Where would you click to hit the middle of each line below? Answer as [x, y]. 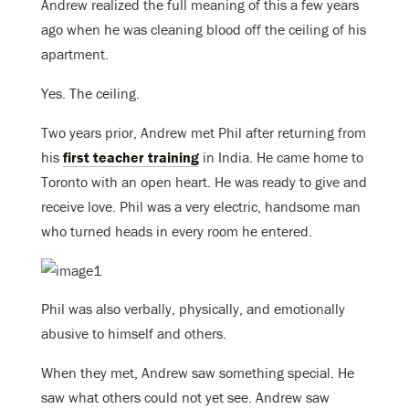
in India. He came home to [281, 157]
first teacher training [131, 157]
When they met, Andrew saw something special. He [198, 373]
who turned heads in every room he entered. [177, 231]
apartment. [75, 54]
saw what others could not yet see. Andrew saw [185, 398]
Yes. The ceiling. [90, 94]
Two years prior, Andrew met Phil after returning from [204, 133]
